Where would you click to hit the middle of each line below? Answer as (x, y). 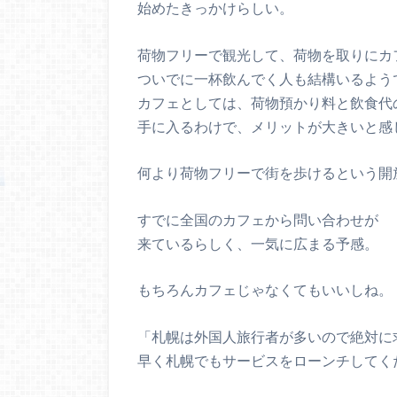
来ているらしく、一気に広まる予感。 (258, 243)
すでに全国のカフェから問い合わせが (258, 219)
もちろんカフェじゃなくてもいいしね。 (265, 290)
